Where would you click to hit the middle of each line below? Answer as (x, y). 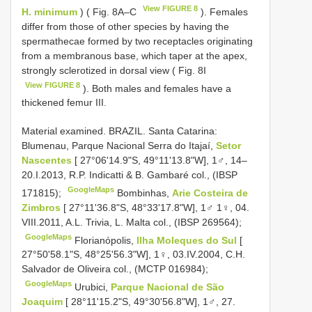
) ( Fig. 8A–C (108, 11)
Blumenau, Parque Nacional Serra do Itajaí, (119, 146)
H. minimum (49, 11)
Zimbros (42, 207)
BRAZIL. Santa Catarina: (163, 131)
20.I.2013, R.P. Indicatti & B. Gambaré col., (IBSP (130, 175)
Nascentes (48, 161)
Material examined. (65, 131)
